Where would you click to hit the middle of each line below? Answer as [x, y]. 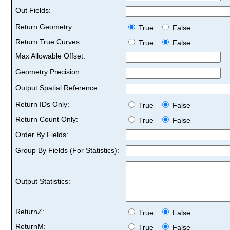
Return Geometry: [45, 26]
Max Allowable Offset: [50, 56]
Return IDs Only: [42, 104]
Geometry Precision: [49, 72]
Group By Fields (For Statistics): [67, 150]
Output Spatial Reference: [57, 88]
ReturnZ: [30, 211]
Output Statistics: [43, 181]
